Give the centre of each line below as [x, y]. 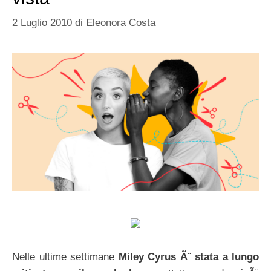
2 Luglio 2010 [42, 23]
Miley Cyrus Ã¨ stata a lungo [188, 256]
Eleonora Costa [121, 23]
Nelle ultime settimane [65, 256]
